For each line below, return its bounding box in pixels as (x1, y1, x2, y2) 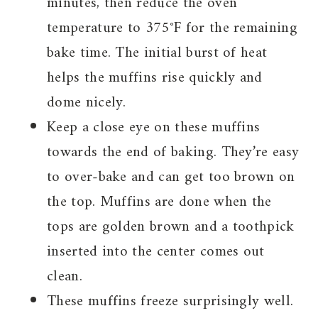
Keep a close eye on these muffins (47, 114, 261, 141)
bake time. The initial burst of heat (47, 40, 268, 67)
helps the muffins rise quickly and (47, 65, 263, 92)
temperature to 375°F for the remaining (47, 15, 297, 42)
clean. (47, 263, 82, 290)
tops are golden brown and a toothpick (47, 214, 295, 241)
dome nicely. (47, 89, 126, 116)
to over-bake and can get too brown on (47, 164, 295, 191)
